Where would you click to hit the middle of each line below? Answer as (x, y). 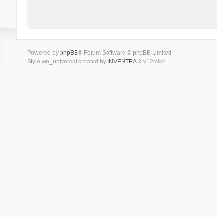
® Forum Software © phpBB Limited (124, 53)
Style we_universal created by (67, 61)
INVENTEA (122, 61)
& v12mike (151, 61)
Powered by (43, 53)
